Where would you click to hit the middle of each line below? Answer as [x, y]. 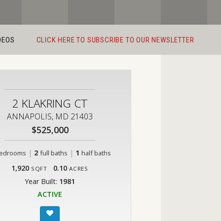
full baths [54, 153]
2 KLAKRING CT [50, 103]
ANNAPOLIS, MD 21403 [50, 116]
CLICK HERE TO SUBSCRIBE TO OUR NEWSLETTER [115, 40]
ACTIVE [50, 194]
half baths [96, 153]
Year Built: [42, 181]
